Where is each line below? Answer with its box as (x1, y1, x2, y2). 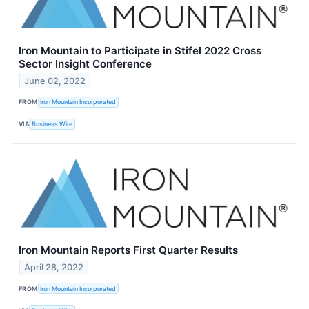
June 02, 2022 (24, 75, 86, 86)
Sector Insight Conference (19, 57, 152, 70)
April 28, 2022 (24, 261, 84, 272)
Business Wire (32, 120, 73, 128)
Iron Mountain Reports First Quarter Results (19, 243, 238, 257)
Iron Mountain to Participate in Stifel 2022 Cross (19, 43, 261, 57)
